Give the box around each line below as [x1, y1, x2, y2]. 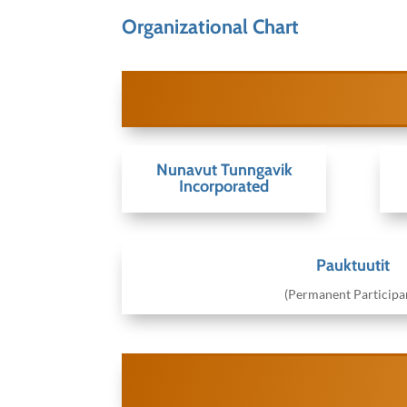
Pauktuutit [315, 255, 390, 276]
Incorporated [179, 176, 270, 197]
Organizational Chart [122, 15, 300, 40]
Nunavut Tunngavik [155, 160, 293, 181]
